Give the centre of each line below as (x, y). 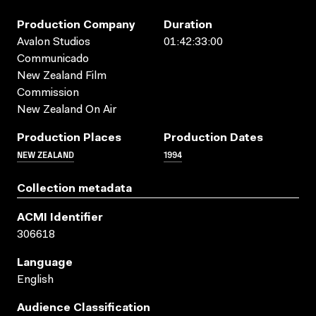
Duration (188, 25)
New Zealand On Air (67, 110)
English (35, 280)
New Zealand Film (62, 76)
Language (45, 263)
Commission (48, 93)
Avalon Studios (54, 42)
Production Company (76, 25)
